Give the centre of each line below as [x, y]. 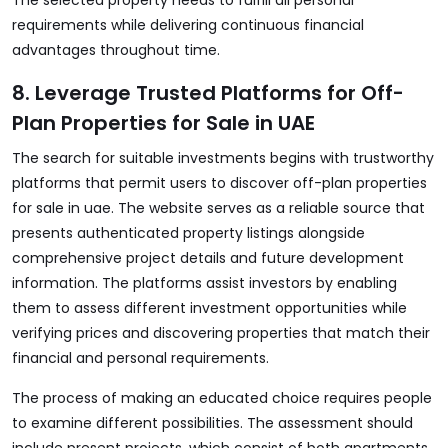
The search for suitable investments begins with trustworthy [223, 158]
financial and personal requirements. [140, 358]
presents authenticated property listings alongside [188, 233]
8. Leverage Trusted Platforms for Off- [208, 93]
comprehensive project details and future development [208, 258]
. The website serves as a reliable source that [268, 208]
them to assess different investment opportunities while [209, 308]
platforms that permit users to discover [152, 183]
